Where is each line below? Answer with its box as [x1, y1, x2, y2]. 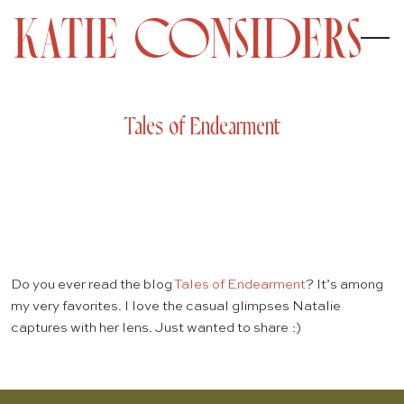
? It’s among [306, 278, 383, 292]
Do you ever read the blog [11, 278, 174, 292]
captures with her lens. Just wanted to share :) [11, 321, 301, 335]
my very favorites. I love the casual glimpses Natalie [11, 299, 341, 314]
